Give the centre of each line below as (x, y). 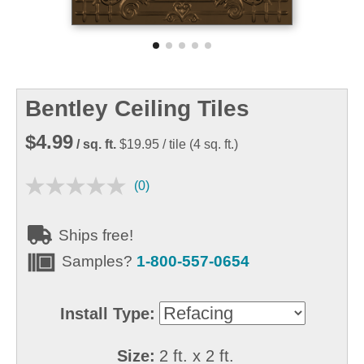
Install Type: (108, 314)
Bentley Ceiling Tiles (137, 108)
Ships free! (94, 235)
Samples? (99, 261)
